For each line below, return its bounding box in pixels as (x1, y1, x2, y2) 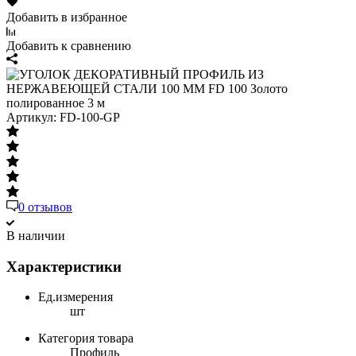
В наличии (6, 228, 65, 242)
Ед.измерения (38, 290, 113, 304)
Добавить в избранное (6, 10, 127, 24)
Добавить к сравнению (6, 38, 131, 52)
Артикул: (6, 110, 56, 124)
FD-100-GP (56, 110, 120, 124)
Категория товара (38, 331, 133, 346)
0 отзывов (18, 199, 72, 214)
